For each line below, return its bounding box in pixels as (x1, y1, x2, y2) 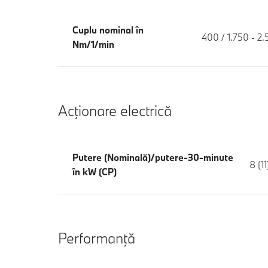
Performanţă (58, 228, 135, 247)
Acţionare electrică (58, 100, 172, 120)
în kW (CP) (72, 165, 117, 178)
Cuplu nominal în (72, 23, 144, 36)
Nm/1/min (72, 38, 114, 50)
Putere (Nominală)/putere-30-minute (72, 151, 233, 163)
